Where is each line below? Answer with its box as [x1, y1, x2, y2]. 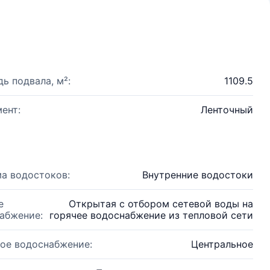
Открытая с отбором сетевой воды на [69, 198, 253, 210]
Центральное [191, 238, 253, 250]
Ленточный [201, 104, 253, 116]
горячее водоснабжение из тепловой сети [49, 209, 253, 221]
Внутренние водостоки [142, 169, 253, 181]
